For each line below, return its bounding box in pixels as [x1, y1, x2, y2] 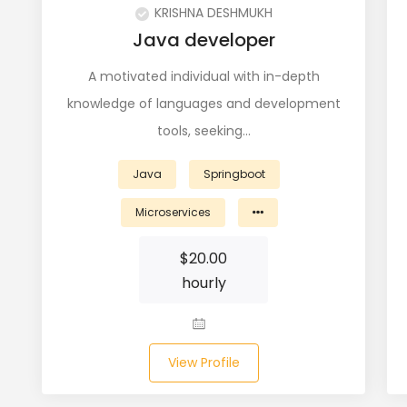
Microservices [134, 204, 211, 220]
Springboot [203, 166, 265, 182]
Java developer [132, 27, 275, 53]
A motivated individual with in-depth [87, 67, 320, 85]
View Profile [167, 353, 240, 372]
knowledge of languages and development [66, 94, 341, 113]
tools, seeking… [156, 122, 251, 140]
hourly [181, 273, 226, 293]
